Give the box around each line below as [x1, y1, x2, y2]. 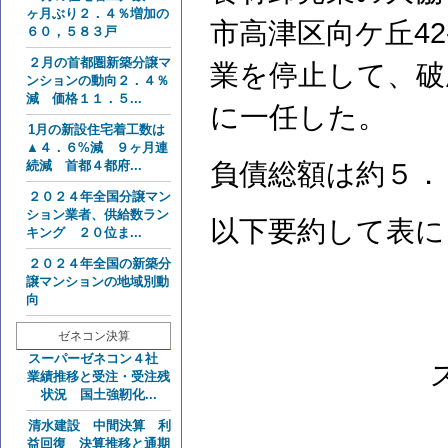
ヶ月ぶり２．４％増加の [26, 6, 169, 21]
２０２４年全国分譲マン [28, 189, 171, 204]
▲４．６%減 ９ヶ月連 [26, 140, 168, 155]
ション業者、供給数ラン [26, 207, 169, 222]
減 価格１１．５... [26, 91, 142, 106]
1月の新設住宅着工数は [28, 122, 165, 137]
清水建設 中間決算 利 [28, 418, 171, 433]
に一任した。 [210, 101, 387, 133]
